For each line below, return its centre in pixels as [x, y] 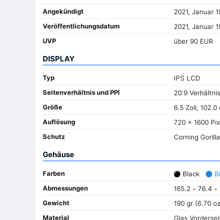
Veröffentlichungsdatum [81, 26]
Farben [54, 173]
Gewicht [56, 203]
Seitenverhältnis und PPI [81, 92]
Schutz [54, 136]
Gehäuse [58, 154]
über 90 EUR [193, 41]
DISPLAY [59, 58]
